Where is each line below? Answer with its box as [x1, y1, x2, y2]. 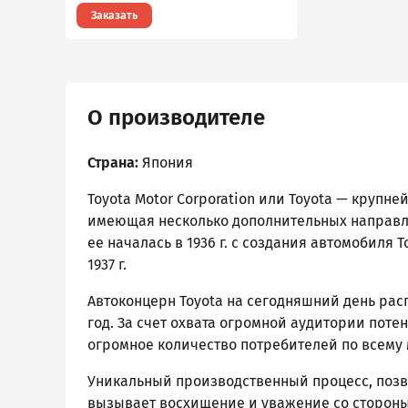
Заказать [91, 9, 138, 22]
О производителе [87, 105, 265, 130]
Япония [138, 154, 193, 171]
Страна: [87, 154, 138, 171]
